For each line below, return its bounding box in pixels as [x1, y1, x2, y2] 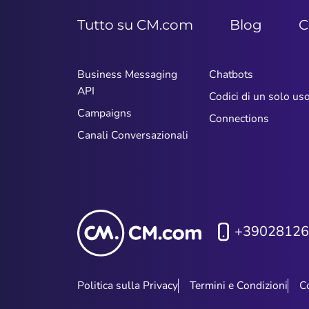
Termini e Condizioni [190, 278, 288, 294]
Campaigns [77, 106, 132, 121]
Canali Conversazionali [77, 128, 188, 143]
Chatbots [208, 67, 253, 82]
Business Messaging [77, 67, 177, 82]
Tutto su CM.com [77, 16, 193, 33]
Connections [208, 111, 269, 126]
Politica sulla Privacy [77, 278, 178, 294]
